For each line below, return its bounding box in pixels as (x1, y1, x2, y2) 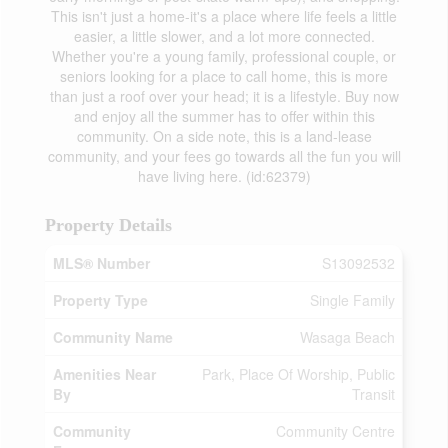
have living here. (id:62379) (137, 166, 311, 186)
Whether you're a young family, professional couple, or (52, 46, 396, 66)
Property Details (45, 215, 172, 235)
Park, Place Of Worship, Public (202, 364, 395, 384)
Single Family (310, 290, 395, 310)
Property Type (53, 290, 148, 310)
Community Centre (276, 421, 395, 441)
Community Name (53, 327, 173, 347)
